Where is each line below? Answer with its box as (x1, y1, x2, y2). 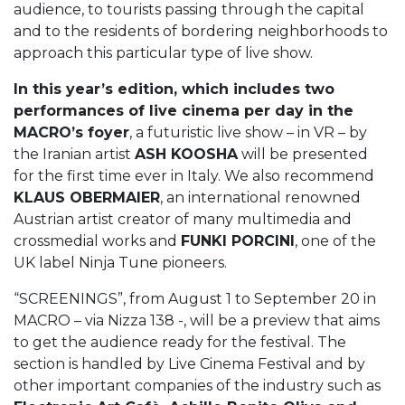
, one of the (295, 232, 376, 250)
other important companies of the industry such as (14, 377, 381, 394)
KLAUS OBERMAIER (14, 189, 160, 206)
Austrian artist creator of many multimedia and (14, 211, 352, 228)
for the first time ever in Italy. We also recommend (14, 167, 374, 184)
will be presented (238, 146, 368, 163)
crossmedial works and (14, 232, 181, 250)
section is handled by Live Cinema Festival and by (14, 355, 365, 372)
